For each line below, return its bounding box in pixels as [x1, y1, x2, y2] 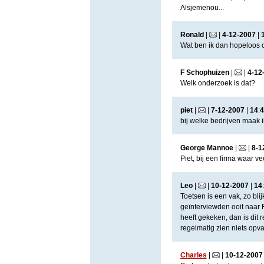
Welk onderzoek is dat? [180, 79, 255, 87]
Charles [180, 251, 207, 259]
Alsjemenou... [180, 4, 224, 12]
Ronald [180, 31, 204, 39]
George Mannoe [180, 144, 233, 152]
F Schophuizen [180, 68, 229, 77]
